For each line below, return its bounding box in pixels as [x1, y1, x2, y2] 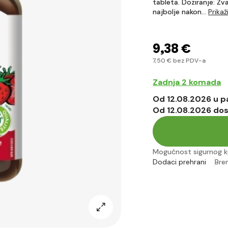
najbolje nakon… [153, 7, 208, 17]
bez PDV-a [172, 56, 206, 65]
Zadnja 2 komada [153, 77, 221, 88]
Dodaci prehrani [153, 157, 206, 167]
